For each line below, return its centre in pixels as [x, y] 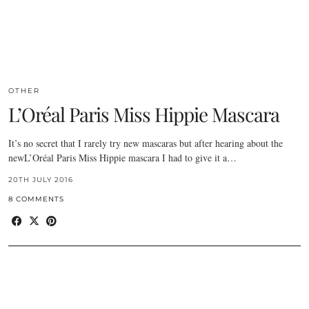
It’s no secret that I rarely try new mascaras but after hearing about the [146, 143]
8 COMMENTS [36, 199]
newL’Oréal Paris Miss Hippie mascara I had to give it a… [122, 157]
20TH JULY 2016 [41, 179]
